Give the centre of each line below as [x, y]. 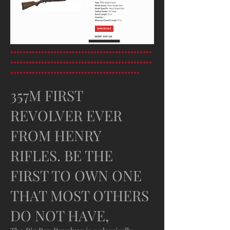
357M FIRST [46, 95]
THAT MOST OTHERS [80, 195]
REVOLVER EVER [66, 115]
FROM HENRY [56, 135]
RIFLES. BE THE [62, 155]
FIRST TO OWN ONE [76, 175]
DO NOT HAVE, [60, 215]
